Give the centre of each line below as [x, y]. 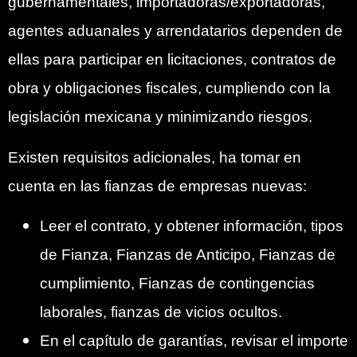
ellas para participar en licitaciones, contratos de [172, 60]
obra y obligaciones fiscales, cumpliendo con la [169, 88]
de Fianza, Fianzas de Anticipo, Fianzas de [188, 255]
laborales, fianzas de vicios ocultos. [161, 312]
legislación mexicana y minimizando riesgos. [160, 117]
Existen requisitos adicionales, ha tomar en [155, 157]
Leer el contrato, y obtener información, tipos [192, 226]
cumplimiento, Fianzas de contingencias [177, 284]
